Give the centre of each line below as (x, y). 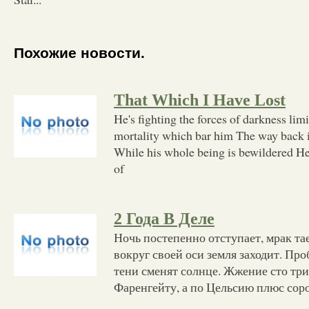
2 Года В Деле (164, 218)
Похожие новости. (79, 53)
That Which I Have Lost (200, 100)
